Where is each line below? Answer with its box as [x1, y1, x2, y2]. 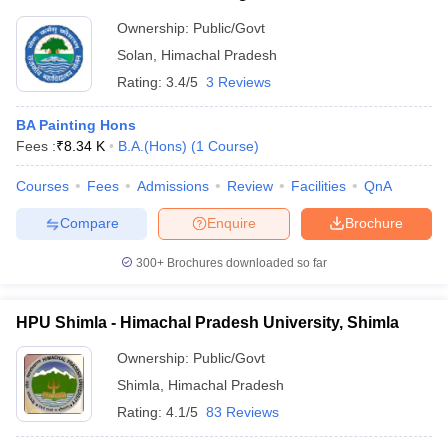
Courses [16, 177, 69, 194]
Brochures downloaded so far [164, 255, 327, 270]
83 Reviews [206, 403, 279, 420]
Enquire [207, 215, 256, 232]
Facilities [291, 177, 346, 194]
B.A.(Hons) [118, 137, 187, 154]
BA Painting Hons [16, 116, 136, 133]
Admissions [137, 177, 209, 194]
